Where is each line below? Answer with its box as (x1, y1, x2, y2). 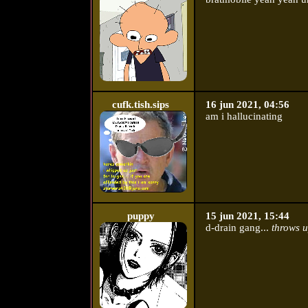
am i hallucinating (205, 111, 283, 122)
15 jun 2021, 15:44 (205, 210, 289, 222)
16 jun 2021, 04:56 (205, 99, 289, 111)
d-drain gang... (205, 222, 272, 234)
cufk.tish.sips (112, 99, 170, 111)
